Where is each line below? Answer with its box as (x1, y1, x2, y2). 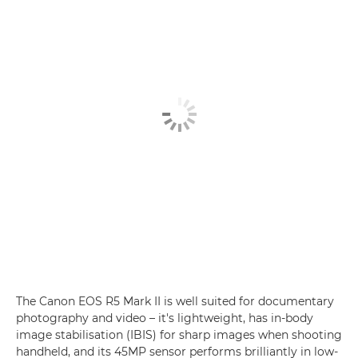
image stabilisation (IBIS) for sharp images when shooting (16, 327, 342, 342)
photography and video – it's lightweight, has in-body (16, 310, 313, 325)
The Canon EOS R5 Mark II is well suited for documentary (16, 293, 334, 308)
